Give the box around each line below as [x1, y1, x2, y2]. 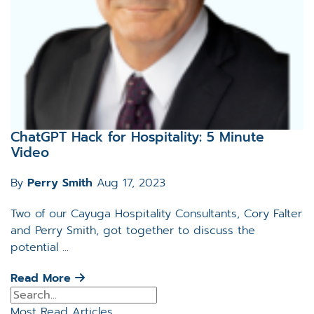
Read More [11, 270, 75, 287]
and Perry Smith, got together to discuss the [11, 222, 255, 239]
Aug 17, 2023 [97, 175, 165, 191]
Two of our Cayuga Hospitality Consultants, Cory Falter [11, 205, 302, 222]
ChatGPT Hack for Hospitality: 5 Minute [11, 128, 264, 147]
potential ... [11, 239, 69, 256]
